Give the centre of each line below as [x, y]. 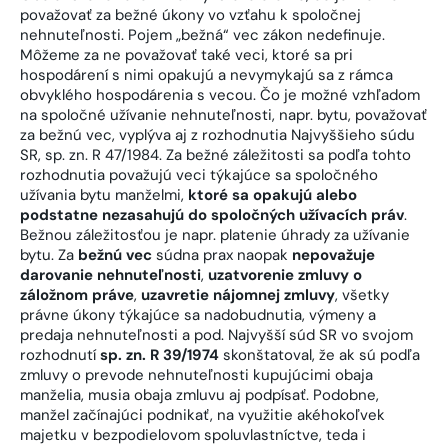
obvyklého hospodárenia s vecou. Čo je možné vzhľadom [220, 94]
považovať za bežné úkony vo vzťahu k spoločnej [190, 14]
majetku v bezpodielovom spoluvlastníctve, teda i [193, 434]
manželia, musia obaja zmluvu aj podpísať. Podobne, [199, 394]
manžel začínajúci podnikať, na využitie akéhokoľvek [202, 414]
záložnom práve [77, 294]
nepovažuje [333, 254]
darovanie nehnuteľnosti [110, 274]
